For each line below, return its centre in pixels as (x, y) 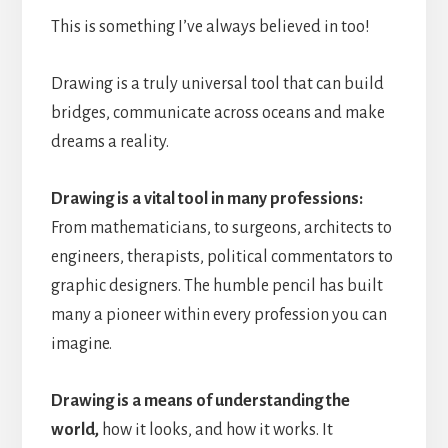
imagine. (81, 343)
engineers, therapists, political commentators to (221, 256)
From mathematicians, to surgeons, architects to (221, 227)
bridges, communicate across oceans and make (217, 112)
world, (74, 429)
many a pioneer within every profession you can (218, 314)
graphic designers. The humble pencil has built (216, 285)
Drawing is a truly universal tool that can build (217, 83)
